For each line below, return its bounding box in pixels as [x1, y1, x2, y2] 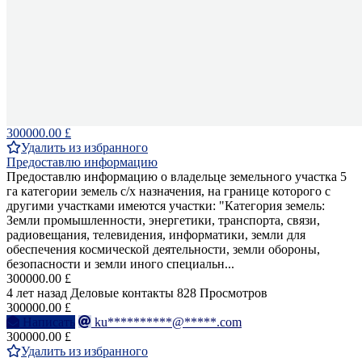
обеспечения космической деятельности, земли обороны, [6, 242, 320, 257]
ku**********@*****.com [95, 315, 242, 330]
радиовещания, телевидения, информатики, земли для [6, 228, 305, 242]
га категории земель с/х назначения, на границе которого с [6, 184, 330, 199]
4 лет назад [6, 286, 67, 301]
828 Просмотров [177, 286, 267, 301]
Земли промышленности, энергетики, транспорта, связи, [6, 213, 320, 228]
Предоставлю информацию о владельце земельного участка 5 [6, 170, 347, 184]
